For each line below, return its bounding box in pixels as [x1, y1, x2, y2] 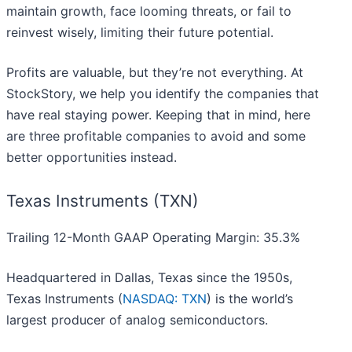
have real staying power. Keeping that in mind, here [6, 107, 310, 123]
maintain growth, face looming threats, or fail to [6, 3, 291, 20]
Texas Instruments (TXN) [6, 191, 199, 211]
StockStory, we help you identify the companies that [6, 86, 319, 102]
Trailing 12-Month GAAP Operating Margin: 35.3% [6, 229, 300, 246]
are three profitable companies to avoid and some [6, 128, 306, 145]
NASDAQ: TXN [123, 291, 207, 307]
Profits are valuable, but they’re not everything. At [6, 64, 303, 81]
